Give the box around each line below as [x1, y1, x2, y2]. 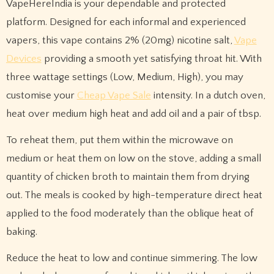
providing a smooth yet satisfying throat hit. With [41, 53, 262, 64]
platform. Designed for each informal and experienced [6, 16, 246, 28]
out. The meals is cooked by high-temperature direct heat [6, 189, 262, 201]
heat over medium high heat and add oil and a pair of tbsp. [6, 108, 261, 119]
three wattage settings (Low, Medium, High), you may [6, 71, 243, 83]
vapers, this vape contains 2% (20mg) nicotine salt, [6, 34, 234, 46]
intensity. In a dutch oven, [150, 89, 265, 101]
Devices [6, 53, 42, 64]
